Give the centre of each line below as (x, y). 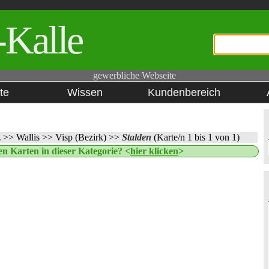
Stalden (138, 137)
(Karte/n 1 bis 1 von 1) (197, 137)
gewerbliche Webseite (134, 75)
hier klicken (154, 151)
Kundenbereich (184, 92)
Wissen (85, 92)
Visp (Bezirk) (82, 137)
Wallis (29, 137)
